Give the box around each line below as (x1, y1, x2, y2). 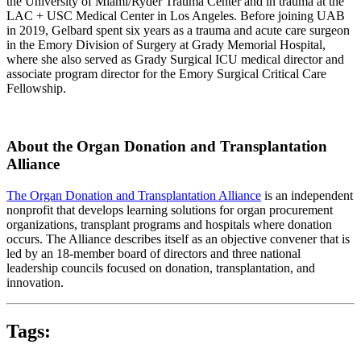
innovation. (6, 275, 64, 289)
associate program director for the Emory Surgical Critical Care (6, 66, 326, 81)
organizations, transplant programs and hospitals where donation (6, 217, 332, 231)
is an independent (261, 188, 353, 202)
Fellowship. (6, 81, 66, 95)
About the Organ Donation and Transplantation (6, 138, 327, 156)
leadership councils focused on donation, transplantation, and (6, 260, 315, 275)
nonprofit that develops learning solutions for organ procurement (6, 202, 333, 217)
